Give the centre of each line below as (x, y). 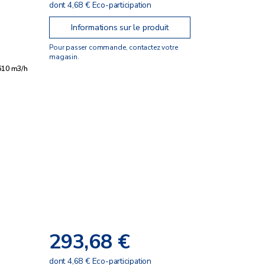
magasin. (64, 56)
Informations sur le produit (120, 28)
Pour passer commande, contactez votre (114, 47)
